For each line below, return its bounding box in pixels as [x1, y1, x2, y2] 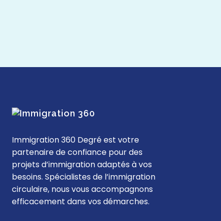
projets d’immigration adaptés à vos [12, 158, 152, 170]
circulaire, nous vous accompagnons [12, 183, 153, 195]
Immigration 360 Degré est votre [12, 134, 139, 146]
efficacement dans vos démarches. [12, 195, 149, 207]
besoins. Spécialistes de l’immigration [12, 171, 155, 183]
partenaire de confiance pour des [12, 146, 143, 158]
